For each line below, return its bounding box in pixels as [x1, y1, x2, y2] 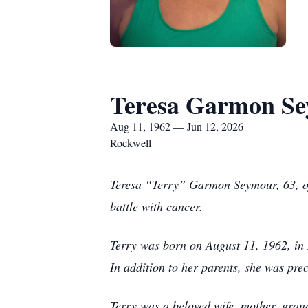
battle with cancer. [110, 198, 203, 214]
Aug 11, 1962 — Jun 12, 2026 [110, 119, 243, 133]
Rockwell [110, 135, 151, 150]
